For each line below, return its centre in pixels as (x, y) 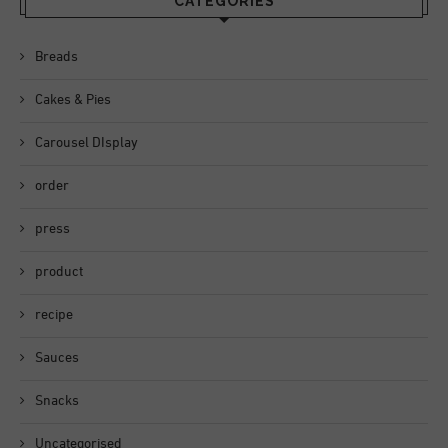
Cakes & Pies (73, 100)
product (59, 272)
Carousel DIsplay (86, 143)
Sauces (57, 358)
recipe (54, 315)
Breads (56, 57)
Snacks (57, 401)
